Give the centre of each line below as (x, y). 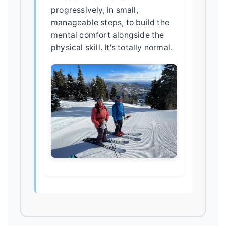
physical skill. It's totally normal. (112, 47)
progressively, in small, (95, 10)
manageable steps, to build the (110, 22)
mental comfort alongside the (108, 35)
